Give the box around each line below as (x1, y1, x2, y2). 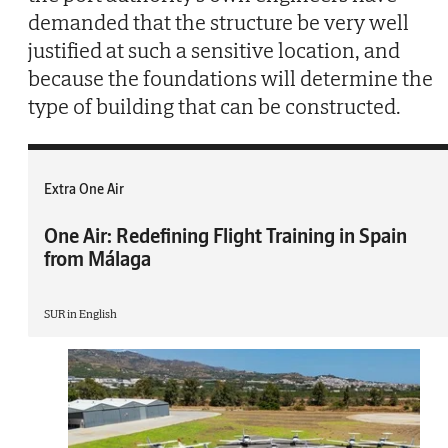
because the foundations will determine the (28, 64, 433, 93)
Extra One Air (44, 180, 124, 199)
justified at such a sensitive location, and (28, 36, 400, 65)
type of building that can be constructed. (28, 92, 401, 121)
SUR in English (44, 306, 117, 322)
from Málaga (44, 246, 151, 272)
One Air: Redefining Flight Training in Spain (44, 223, 407, 249)
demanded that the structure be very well (28, 8, 409, 37)
